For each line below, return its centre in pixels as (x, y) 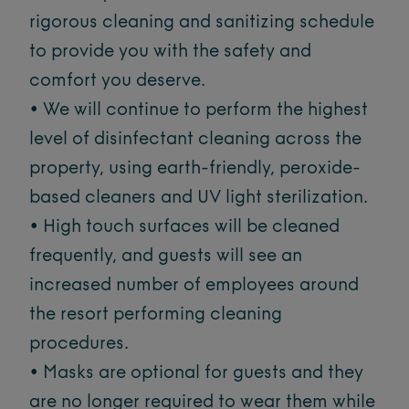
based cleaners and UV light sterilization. (199, 198)
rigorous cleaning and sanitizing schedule (202, 23)
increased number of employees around (194, 286)
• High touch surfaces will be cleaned (184, 227)
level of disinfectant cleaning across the (195, 140)
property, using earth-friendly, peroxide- (195, 169)
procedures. (79, 344)
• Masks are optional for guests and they (196, 373)
